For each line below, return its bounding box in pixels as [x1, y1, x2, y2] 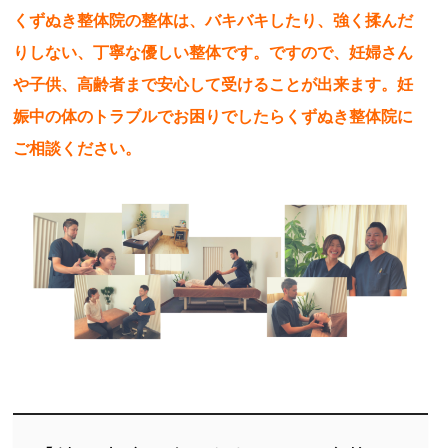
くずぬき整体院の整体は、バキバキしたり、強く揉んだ [13, 9, 413, 31]
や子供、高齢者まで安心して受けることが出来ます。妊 [13, 73, 413, 95]
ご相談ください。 [13, 137, 141, 159]
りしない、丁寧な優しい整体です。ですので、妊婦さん [13, 41, 413, 63]
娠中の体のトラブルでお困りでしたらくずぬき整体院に [13, 105, 413, 127]
